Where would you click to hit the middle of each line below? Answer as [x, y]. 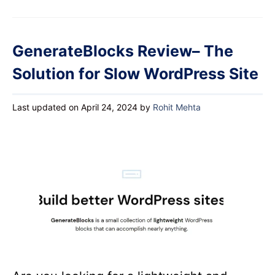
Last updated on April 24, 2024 [75, 107]
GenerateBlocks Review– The [123, 51]
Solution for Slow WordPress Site [135, 73]
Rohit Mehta [177, 107]
